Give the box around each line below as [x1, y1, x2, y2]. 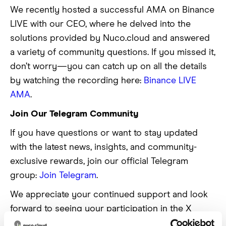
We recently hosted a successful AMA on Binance [10, 6, 214, 15]
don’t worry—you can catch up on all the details [10, 62, 207, 72]
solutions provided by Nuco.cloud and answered [10, 34, 210, 43]
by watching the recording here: [10, 76, 144, 86]
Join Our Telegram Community [10, 109, 138, 119]
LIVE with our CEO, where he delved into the [10, 20, 191, 29]
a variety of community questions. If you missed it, [10, 48, 215, 58]
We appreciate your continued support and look [10, 190, 208, 200]
